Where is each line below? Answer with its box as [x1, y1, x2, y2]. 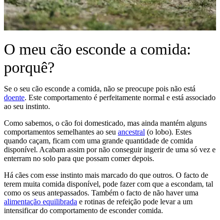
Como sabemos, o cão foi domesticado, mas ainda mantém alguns [4, 119, 207, 127]
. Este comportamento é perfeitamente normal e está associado [25, 93, 216, 102]
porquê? [4, 58, 55, 76]
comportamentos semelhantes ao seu [4, 128, 118, 136]
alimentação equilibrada [4, 197, 77, 206]
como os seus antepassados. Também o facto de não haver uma [4, 189, 198, 197]
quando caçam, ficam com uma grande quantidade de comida [4, 137, 193, 145]
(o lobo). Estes [145, 128, 192, 136]
